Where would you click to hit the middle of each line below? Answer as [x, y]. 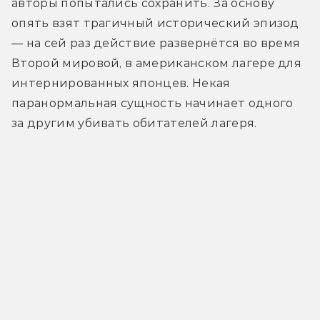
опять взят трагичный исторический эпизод [155, 24]
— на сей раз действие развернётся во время [156, 44]
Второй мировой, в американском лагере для [157, 64]
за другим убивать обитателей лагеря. [134, 124]
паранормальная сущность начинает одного [152, 104]
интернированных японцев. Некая [121, 84]
